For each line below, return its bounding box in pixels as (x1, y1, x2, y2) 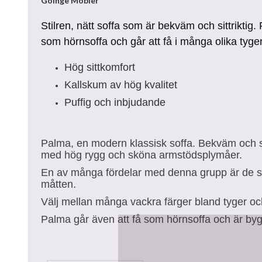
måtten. (41, 178, 76, 190)
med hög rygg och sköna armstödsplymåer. (41, 149, 242, 161)
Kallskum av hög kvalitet (64, 79, 177, 91)
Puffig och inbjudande (64, 96, 166, 108)
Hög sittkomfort (64, 61, 135, 73)
